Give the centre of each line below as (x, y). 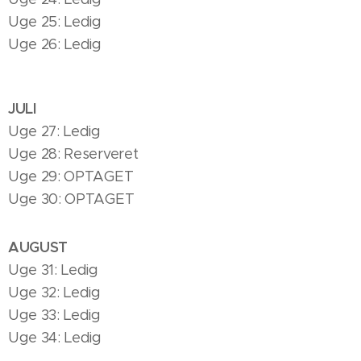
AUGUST (38, 247)
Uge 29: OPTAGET (71, 176)
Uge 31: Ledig (53, 270)
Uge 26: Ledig (57, 44)
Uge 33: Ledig (54, 315)
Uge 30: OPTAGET (71, 199)
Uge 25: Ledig (55, 22)
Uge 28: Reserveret (73, 154)
